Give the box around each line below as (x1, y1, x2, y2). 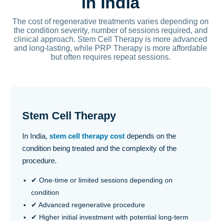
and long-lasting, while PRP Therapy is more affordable (14, 43, 207, 52)
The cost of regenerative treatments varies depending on (12, 17, 209, 26)
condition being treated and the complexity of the (22, 144, 177, 152)
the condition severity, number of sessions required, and (13, 26, 208, 35)
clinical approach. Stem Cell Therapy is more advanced (14, 35, 207, 43)
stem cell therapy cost (49, 131, 125, 140)
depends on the (125, 131, 176, 140)
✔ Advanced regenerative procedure (31, 200, 145, 209)
